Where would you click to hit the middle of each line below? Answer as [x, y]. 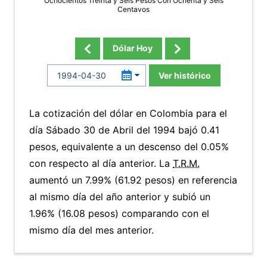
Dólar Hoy [132, 48]
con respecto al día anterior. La [101, 163]
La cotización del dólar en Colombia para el [128, 113]
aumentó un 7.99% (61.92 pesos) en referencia [133, 180]
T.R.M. [186, 163]
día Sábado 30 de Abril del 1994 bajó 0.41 [124, 130]
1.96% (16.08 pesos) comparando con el [119, 213]
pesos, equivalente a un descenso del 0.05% [129, 147]
